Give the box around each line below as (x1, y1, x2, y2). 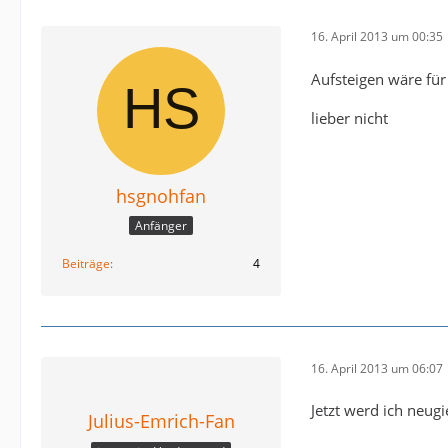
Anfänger (135, 217, 187, 235)
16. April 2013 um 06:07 (311, 359, 443, 377)
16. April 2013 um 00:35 (311, 28, 443, 46)
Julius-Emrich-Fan (87, 409, 235, 434)
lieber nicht (311, 107, 388, 128)
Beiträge (62, 255, 110, 273)
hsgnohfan (116, 183, 206, 208)
